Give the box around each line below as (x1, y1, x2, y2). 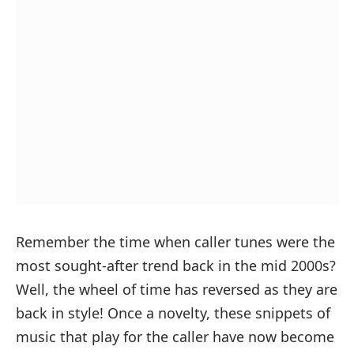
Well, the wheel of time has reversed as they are (16, 279, 337, 299)
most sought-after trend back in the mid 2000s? (16, 255, 336, 275)
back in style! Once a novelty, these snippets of (16, 303, 330, 322)
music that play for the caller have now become (16, 326, 334, 346)
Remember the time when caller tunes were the (16, 232, 335, 251)
